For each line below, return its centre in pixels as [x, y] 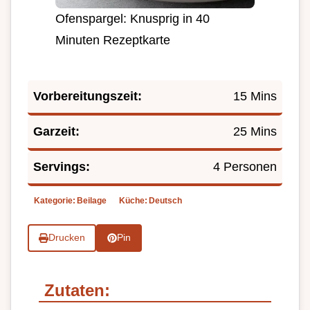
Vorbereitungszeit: [88, 96]
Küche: [133, 200]
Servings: [62, 166]
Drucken [66, 238]
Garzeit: [56, 131]
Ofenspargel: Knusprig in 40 [133, 18]
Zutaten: [77, 290]
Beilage [92, 200]
